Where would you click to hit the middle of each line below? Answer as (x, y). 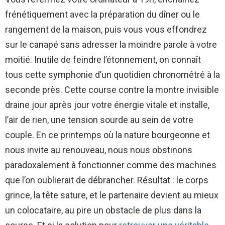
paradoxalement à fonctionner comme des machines (111, 165)
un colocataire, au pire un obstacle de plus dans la (103, 210)
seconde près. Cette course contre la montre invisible (112, 90)
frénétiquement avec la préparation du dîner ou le (102, 15)
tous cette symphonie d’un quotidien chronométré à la (113, 75)
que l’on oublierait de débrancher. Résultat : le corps (107, 180)
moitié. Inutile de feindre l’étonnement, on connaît (103, 60)
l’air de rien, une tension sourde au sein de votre (99, 120)
